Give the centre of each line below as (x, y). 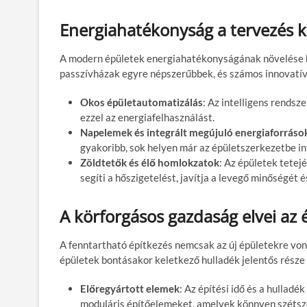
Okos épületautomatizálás (142, 102)
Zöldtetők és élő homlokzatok (150, 162)
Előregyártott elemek (130, 288)
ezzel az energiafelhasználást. (147, 117)
